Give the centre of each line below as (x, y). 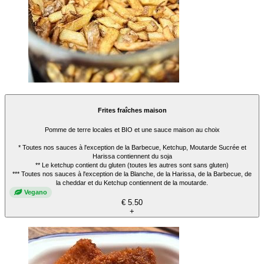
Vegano (36, 192)
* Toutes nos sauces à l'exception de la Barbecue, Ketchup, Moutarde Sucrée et (132, 147)
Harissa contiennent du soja (132, 156)
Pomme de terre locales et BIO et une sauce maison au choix (132, 129)
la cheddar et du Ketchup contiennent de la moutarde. (132, 182)
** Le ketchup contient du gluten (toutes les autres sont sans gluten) (132, 165)
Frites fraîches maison (132, 110)
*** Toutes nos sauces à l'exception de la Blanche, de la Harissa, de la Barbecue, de (132, 174)
